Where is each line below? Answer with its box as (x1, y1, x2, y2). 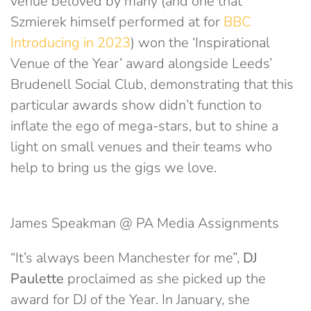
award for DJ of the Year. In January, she (10, 290, 250, 309)
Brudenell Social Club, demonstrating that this (10, 75, 294, 94)
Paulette (10, 269, 64, 288)
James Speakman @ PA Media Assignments (10, 214, 279, 233)
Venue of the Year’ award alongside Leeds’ (10, 54, 272, 73)
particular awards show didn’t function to (10, 96, 262, 115)
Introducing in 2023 (10, 33, 131, 52)
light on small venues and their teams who (10, 137, 272, 156)
